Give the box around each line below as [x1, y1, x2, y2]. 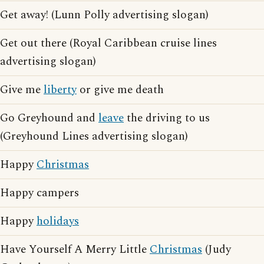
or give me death [77, 81, 164, 98]
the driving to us [124, 110, 210, 127]
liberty [44, 81, 77, 98]
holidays [37, 213, 79, 230]
